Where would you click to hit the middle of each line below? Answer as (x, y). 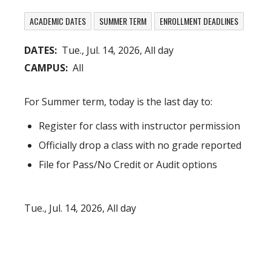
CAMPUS (45, 68)
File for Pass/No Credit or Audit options (128, 165)
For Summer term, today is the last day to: (118, 102)
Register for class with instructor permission (139, 126)
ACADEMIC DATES (58, 21)
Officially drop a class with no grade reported (140, 145)
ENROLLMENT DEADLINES (199, 21)
